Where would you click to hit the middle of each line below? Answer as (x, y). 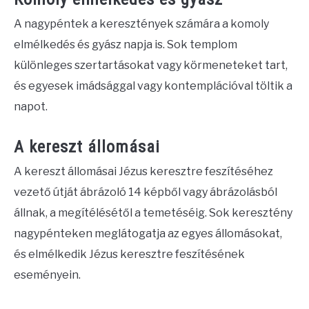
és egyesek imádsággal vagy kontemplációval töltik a (153, 86)
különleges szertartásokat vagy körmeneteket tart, (151, 66)
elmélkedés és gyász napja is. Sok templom (126, 45)
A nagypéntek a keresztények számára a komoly (141, 24)
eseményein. (47, 275)
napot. (31, 107)
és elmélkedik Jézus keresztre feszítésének (129, 255)
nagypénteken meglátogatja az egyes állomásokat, (148, 234)
